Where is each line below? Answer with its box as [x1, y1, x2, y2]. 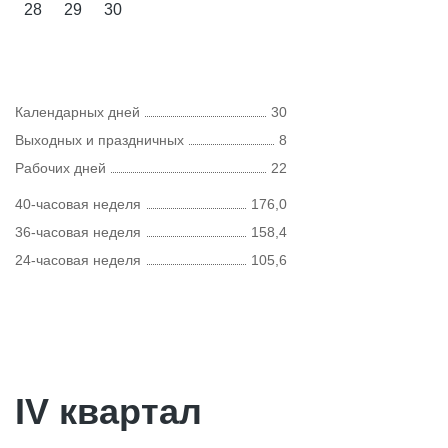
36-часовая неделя [15, 224, 141, 240]
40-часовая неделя [15, 196, 141, 212]
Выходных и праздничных [15, 132, 184, 148]
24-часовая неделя [15, 252, 141, 268]
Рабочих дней [15, 160, 106, 176]
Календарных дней [15, 104, 140, 120]
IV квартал [15, 391, 202, 432]
